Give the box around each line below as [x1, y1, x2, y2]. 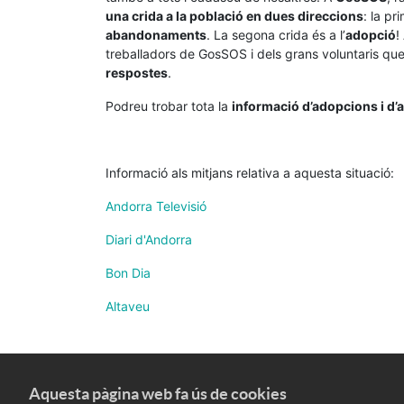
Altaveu [106, 298, 150, 314]
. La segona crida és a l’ [207, 27, 345, 42]
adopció [345, 27, 396, 42]
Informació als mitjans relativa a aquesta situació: [106, 165, 394, 180]
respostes [106, 65, 168, 80]
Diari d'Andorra [106, 232, 192, 247]
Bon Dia [106, 265, 151, 280]
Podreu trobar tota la [106, 98, 232, 114]
